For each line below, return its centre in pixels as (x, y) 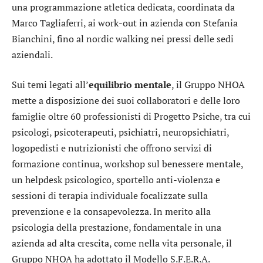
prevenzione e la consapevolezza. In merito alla (111, 212)
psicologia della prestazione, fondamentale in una (117, 227)
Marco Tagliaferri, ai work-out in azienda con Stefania (125, 23)
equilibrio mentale (130, 85)
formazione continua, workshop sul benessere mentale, (127, 164)
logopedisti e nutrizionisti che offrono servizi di (112, 148)
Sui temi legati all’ (50, 85)
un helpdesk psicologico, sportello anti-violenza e (116, 180)
